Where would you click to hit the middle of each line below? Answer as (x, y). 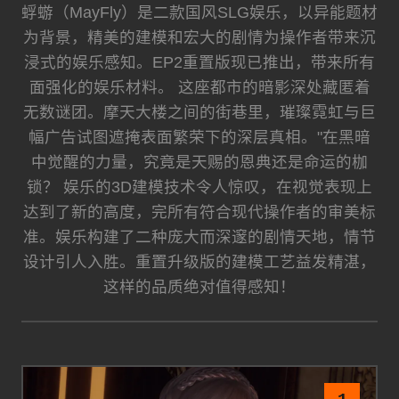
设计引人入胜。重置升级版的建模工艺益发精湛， (199, 261)
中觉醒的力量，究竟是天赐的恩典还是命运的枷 (199, 162)
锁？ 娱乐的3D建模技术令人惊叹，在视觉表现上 (199, 187)
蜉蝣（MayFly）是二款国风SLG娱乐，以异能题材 (199, 12)
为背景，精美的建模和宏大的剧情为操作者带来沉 (199, 37)
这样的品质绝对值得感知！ (199, 286)
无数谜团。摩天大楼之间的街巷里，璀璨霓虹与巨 (199, 112)
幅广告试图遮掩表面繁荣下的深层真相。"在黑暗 (199, 137)
